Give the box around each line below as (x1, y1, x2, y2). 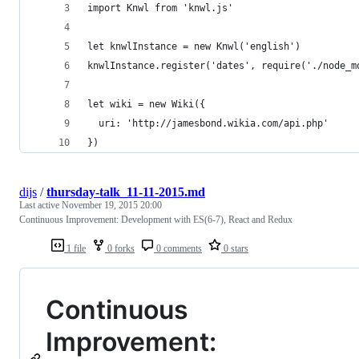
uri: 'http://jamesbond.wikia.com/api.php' (87, 118, 329, 130)
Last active (19, 200, 62, 212)
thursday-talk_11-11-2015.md (46, 185, 205, 200)
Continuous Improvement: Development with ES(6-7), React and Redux (19, 214, 292, 226)
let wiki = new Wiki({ (87, 99, 205, 111)
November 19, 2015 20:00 (62, 200, 162, 212)
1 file (64, 243, 86, 255)
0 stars (221, 243, 248, 255)
